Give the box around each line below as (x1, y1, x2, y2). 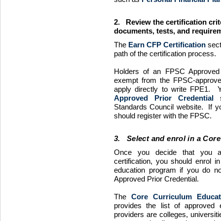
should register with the (114, 112, 190, 120)
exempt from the (114, 76, 173, 84)
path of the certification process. (114, 50, 220, 58)
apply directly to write (114, 85, 190, 93)
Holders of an (114, 68, 165, 75)
